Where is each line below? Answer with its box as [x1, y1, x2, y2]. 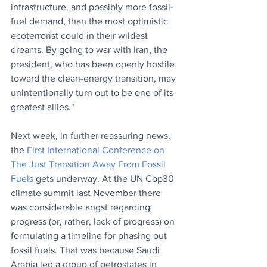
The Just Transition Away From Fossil [11, 159, 168, 170]
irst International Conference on [32, 145, 167, 156]
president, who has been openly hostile [11, 59, 177, 70]
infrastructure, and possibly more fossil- [11, 2, 173, 13]
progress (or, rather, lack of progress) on [11, 216, 177, 227]
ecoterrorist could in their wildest [11, 30, 150, 41]
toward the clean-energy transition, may [11, 73, 178, 84]
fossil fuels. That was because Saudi [11, 245, 162, 256]
